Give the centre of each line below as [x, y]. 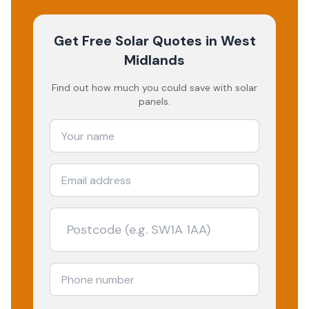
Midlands [154, 60]
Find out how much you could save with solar [154, 88]
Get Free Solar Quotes [128, 41]
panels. [154, 101]
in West [229, 41]
